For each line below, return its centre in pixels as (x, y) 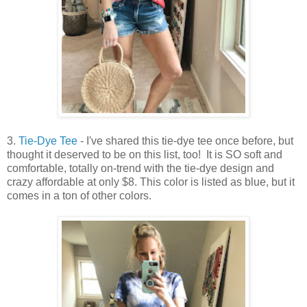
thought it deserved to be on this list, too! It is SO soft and (145, 155)
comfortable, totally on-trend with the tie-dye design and (140, 169)
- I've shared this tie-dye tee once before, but (185, 141)
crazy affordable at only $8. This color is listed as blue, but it (151, 182)
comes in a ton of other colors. (79, 196)
